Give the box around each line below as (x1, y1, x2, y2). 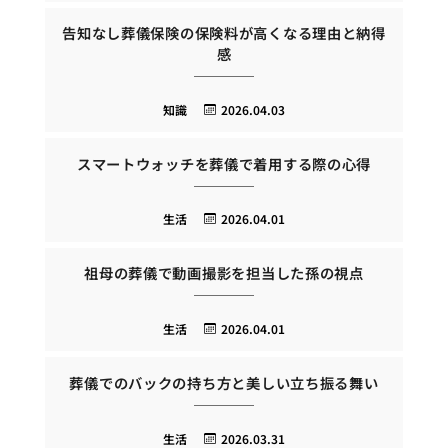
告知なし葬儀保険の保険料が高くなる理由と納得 (62, 22, 386, 44)
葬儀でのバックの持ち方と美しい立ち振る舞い (69, 371, 379, 393)
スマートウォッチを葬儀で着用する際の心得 (76, 152, 372, 174)
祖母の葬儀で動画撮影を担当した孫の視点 (84, 262, 364, 284)
